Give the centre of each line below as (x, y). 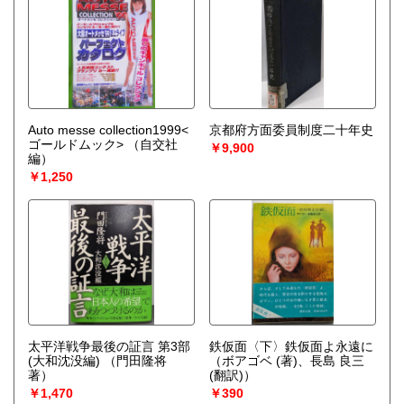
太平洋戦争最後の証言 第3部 (109, 346)
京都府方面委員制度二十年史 (291, 129)
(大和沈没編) (64, 360)
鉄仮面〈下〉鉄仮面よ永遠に (291, 346)
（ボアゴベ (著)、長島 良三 (286, 360)
